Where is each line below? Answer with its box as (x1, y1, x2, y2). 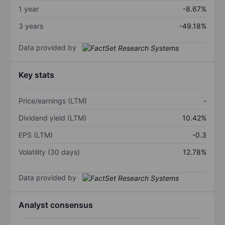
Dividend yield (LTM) (19, 114, 86, 123)
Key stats (19, 70, 54, 80)
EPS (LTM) (19, 131, 53, 140)
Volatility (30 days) (19, 148, 80, 157)
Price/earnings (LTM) (19, 96, 87, 105)
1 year (19, 4, 39, 13)
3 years (19, 21, 43, 30)
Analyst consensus (19, 200, 93, 210)
